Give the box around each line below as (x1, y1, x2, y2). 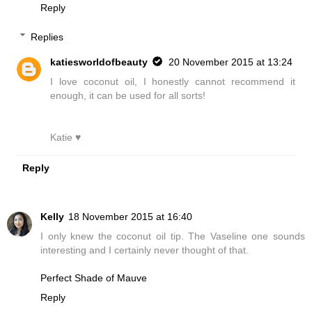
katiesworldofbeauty (50, 56, 148, 68)
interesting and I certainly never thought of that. (40, 244, 249, 256)
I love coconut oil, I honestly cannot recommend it (50, 75, 295, 87)
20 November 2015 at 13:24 (169, 56, 293, 68)
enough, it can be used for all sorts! (50, 89, 206, 101)
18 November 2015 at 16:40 (68, 210, 192, 222)
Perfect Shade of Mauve (40, 272, 147, 283)
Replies (31, 31, 64, 42)
